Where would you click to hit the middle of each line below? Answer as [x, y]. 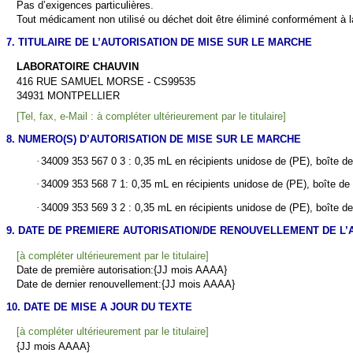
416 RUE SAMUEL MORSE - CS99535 [106, 81]
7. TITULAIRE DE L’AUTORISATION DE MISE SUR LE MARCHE [159, 42]
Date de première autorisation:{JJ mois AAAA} [122, 270]
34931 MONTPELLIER [69, 96]
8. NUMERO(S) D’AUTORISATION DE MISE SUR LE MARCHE [154, 139]
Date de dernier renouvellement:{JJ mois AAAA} [126, 284]
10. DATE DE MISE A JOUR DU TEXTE [99, 307]
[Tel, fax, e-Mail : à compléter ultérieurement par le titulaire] [152, 117]
